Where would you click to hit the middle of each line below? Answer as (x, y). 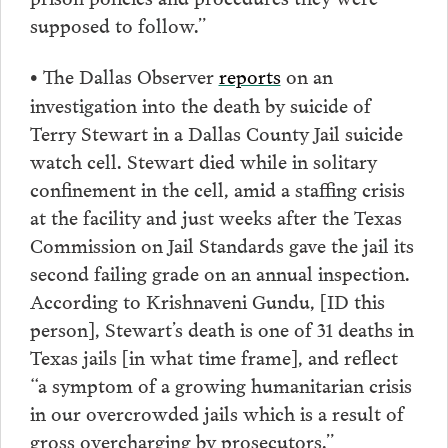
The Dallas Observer (128, 75)
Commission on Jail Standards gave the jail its (221, 244)
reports (249, 75)
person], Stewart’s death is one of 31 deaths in (221, 328)
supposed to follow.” (118, 23)
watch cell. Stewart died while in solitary (203, 160)
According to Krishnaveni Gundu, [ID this (207, 300)
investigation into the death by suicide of (200, 104)
